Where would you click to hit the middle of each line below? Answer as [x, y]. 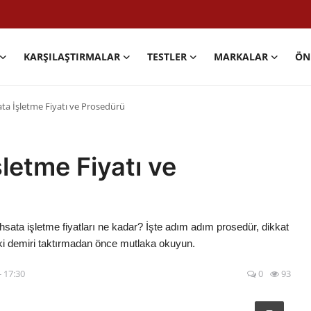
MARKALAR [241, 57]
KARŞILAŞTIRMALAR [72, 57]
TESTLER [167, 57]
